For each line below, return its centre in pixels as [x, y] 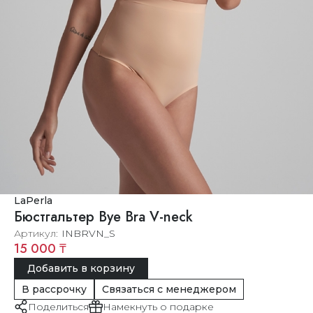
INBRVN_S [88, 234]
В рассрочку [54, 290]
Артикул [35, 234]
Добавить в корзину [81, 269]
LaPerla [33, 201]
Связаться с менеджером [169, 290]
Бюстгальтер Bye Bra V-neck [103, 217]
